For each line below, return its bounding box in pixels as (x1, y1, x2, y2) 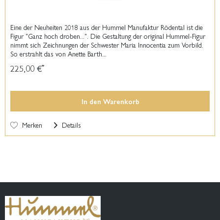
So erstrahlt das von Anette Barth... (10, 48, 107, 58)
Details (60, 119, 82, 130)
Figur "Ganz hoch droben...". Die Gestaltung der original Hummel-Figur (10, 30, 206, 41)
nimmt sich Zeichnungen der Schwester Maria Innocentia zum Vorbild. (10, 39, 204, 50)
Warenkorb (103, 96, 140, 106)
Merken (22, 119, 43, 130)
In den (82, 96, 102, 106)
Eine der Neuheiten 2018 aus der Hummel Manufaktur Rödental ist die (10, 22, 203, 32)
